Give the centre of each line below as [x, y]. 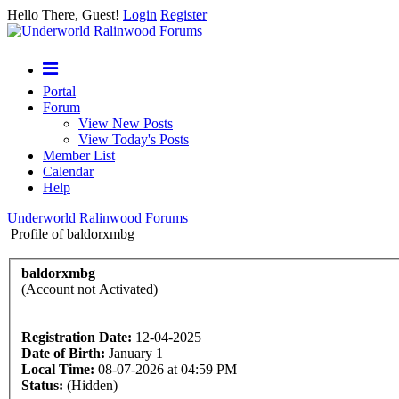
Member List [79, 155]
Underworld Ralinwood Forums [98, 218]
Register [183, 15]
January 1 [136, 353]
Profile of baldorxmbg [73, 234]
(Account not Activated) [90, 289]
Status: [42, 385]
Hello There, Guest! [65, 15]
